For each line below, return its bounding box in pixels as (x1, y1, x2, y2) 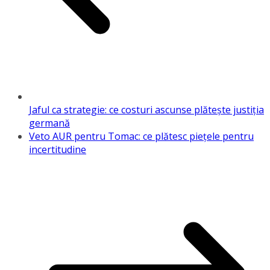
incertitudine (29, 143, 86, 157)
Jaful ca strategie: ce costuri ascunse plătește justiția (29, 103, 264, 117)
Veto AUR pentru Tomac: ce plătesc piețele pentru (29, 130, 254, 143)
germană (29, 116, 70, 130)
